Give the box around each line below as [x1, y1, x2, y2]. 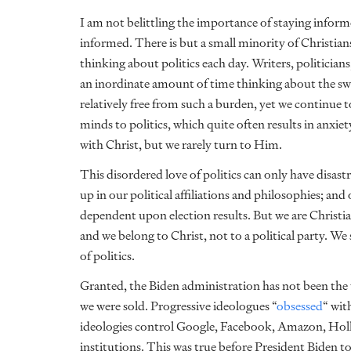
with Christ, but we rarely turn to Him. [80, 135, 284, 154]
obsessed [277, 296, 323, 316]
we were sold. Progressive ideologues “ [80, 296, 277, 316]
